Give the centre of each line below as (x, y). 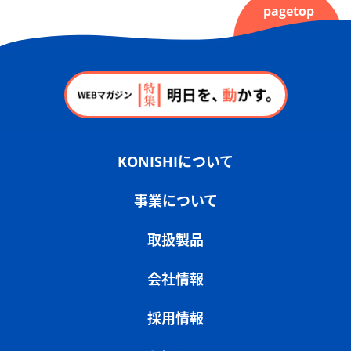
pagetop (288, 11)
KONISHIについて (175, 161)
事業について (175, 200)
